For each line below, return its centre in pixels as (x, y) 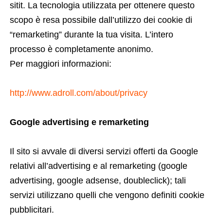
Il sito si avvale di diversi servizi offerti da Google (104, 151)
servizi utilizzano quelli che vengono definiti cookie (107, 195)
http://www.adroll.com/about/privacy (79, 93)
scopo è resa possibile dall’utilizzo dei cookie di (101, 20)
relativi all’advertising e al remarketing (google (99, 166)
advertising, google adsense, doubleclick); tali (98, 181)
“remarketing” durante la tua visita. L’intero (91, 35)
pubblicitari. (32, 210)
